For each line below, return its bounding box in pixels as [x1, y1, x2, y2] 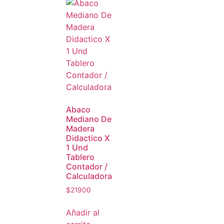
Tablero [66, 152, 94, 162]
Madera [66, 123, 94, 133]
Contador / [66, 161, 107, 171]
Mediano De [66, 114, 111, 124]
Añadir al [66, 207, 99, 217]
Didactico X [66, 133, 110, 143]
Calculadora [66, 171, 112, 181]
